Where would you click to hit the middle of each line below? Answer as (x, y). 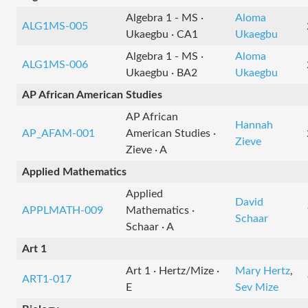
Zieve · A (146, 150)
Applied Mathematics (74, 172)
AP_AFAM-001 (58, 133)
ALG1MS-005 (55, 26)
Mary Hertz (263, 271)
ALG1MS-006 (55, 65)
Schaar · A (150, 227)
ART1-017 (47, 279)
